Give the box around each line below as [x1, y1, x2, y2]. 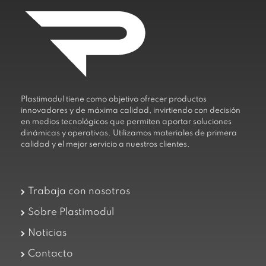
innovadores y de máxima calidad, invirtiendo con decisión [21, 107, 240, 115]
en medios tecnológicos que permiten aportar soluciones [21, 118, 232, 126]
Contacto [28, 249, 73, 259]
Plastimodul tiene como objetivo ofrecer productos [21, 96, 207, 104]
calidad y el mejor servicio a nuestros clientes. [21, 141, 190, 149]
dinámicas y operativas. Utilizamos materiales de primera [21, 129, 237, 138]
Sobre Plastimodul [28, 207, 114, 218]
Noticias [28, 228, 66, 239]
